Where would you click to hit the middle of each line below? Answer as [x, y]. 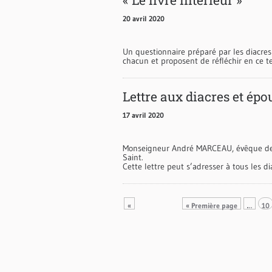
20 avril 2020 [144, 18]
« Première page [212, 205]
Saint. [133, 157]
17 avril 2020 [143, 115]
